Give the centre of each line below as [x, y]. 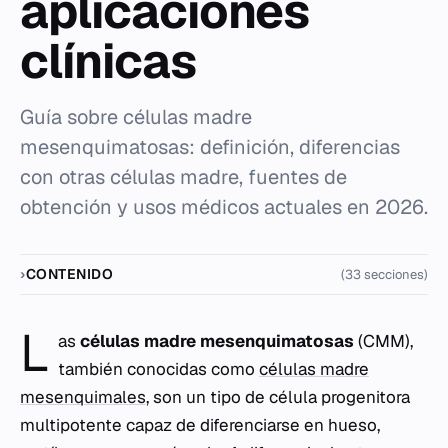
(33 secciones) [384, 274]
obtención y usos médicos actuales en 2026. [224, 207]
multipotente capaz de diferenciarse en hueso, [200, 425]
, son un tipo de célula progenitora [278, 397]
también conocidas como [158, 369]
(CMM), [383, 341]
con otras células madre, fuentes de [183, 177]
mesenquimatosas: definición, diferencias [210, 147]
